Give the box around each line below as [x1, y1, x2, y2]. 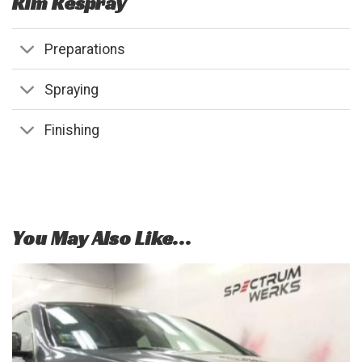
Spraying [44, 81, 99, 98]
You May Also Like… [12, 225, 192, 250]
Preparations [44, 40, 126, 57]
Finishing [44, 122, 100, 139]
